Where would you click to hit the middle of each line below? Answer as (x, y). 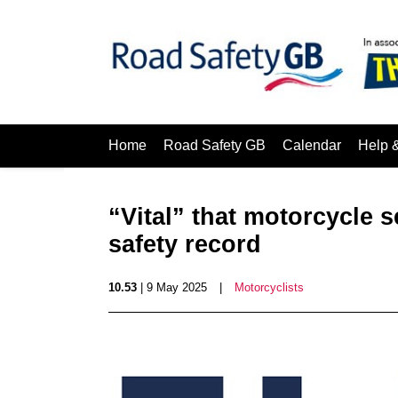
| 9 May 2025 (172, 287)
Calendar (312, 145)
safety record (185, 244)
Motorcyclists (269, 287)
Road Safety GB (215, 145)
